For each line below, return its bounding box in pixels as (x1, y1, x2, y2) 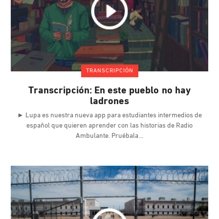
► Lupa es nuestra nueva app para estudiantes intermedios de (17, 112, 202, 120)
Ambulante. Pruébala (76, 132, 140, 140)
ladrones (89, 97, 130, 107)
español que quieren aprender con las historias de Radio (26, 122, 193, 130)
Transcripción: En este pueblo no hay (28, 86, 191, 96)
